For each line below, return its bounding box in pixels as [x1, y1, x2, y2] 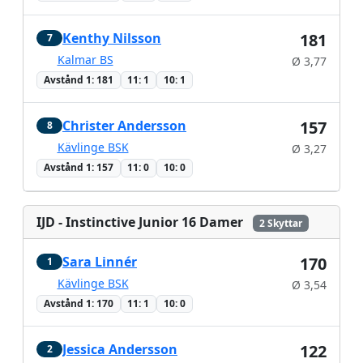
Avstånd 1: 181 [43, 73, 113, 88]
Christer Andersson [62, 117, 186, 135]
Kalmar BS [57, 51, 113, 67]
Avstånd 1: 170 [43, 297, 113, 310]
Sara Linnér [62, 252, 137, 271]
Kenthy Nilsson [62, 28, 161, 47]
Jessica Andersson [62, 340, 177, 359]
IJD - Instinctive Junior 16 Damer [36, 212, 243, 231]
